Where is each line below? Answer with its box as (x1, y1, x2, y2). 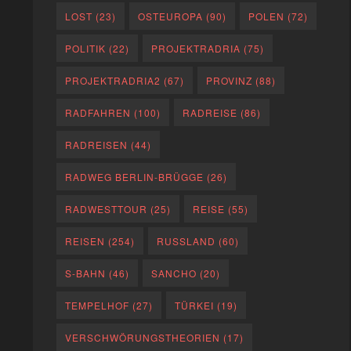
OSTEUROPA (138, 9, 204, 24)
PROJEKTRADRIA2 (65, 74, 161, 88)
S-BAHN (65, 266, 107, 280)
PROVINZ (206, 74, 253, 88)
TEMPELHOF (65, 299, 130, 313)
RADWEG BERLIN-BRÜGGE (65, 170, 204, 184)
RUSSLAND (157, 234, 216, 248)
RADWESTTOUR (65, 202, 148, 216)
